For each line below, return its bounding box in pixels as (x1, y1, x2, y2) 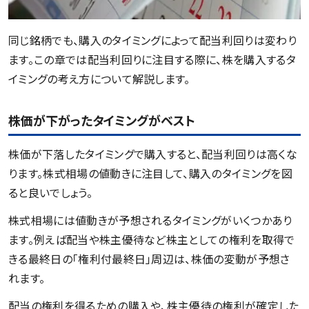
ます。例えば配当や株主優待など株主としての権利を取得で (8, 231, 295, 248)
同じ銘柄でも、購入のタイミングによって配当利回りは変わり (8, 32, 297, 49)
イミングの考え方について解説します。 (8, 70, 190, 88)
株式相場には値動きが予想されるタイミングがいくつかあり (8, 212, 292, 229)
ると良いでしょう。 (8, 184, 92, 201)
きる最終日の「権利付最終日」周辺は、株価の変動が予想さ (8, 250, 290, 268)
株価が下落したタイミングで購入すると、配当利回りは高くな (8, 146, 297, 163)
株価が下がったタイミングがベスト (8, 111, 195, 130)
